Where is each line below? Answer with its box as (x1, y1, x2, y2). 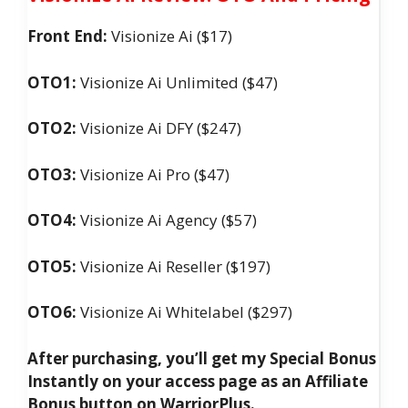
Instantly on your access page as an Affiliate (27, 370, 368, 392)
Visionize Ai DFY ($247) (76, 117, 241, 139)
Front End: (27, 25, 107, 47)
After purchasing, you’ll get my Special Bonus (27, 347, 376, 369)
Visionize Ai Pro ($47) (76, 163, 229, 185)
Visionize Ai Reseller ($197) (76, 255, 270, 277)
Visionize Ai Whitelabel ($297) (76, 301, 292, 323)
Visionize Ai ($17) (107, 25, 232, 47)
